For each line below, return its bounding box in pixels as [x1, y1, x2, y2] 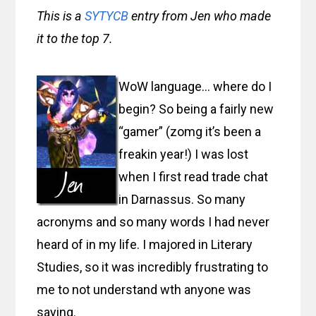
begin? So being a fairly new [119, 101, 274, 116]
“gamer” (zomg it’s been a [119, 123, 262, 139]
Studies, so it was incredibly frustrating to [37, 259, 269, 274]
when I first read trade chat [119, 169, 269, 184]
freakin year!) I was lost [119, 146, 249, 162]
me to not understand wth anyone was [37, 281, 252, 297]
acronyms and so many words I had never [37, 214, 270, 229]
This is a [37, 8, 85, 23]
